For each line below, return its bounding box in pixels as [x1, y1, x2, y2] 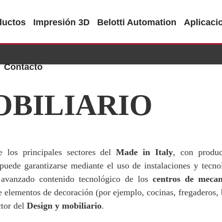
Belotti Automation [97, 17, 176, 27]
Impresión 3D [33, 17, 90, 27]
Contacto [4, 62, 43, 72]
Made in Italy [116, 147, 173, 157]
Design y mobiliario [27, 201, 102, 211]
